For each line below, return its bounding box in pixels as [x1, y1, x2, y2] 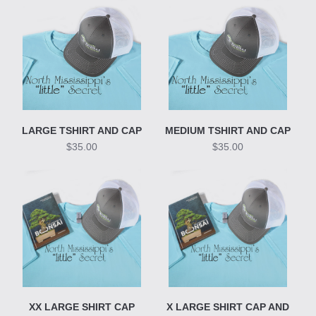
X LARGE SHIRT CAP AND [166, 301, 290, 313]
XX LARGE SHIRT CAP [29, 301, 135, 313]
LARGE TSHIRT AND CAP [22, 124, 142, 136]
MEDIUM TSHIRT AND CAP [165, 124, 291, 136]
